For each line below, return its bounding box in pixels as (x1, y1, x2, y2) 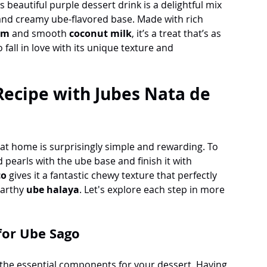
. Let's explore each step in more (79, 182, 227, 196)
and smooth (12, 26, 69, 40)
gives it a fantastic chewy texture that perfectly (7, 168, 219, 182)
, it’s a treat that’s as (132, 26, 223, 40)
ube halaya (26, 182, 79, 196)
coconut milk (69, 26, 132, 40)
